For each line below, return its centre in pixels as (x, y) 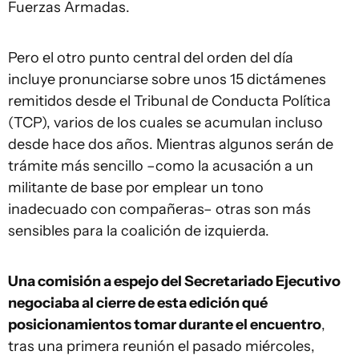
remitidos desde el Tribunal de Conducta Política (169, 101)
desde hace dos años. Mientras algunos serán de (171, 144)
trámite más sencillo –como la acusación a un (161, 166)
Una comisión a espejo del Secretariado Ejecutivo (174, 281)
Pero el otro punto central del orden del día (151, 58)
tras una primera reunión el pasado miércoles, (161, 346)
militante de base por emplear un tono (136, 188)
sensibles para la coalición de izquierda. (140, 231)
